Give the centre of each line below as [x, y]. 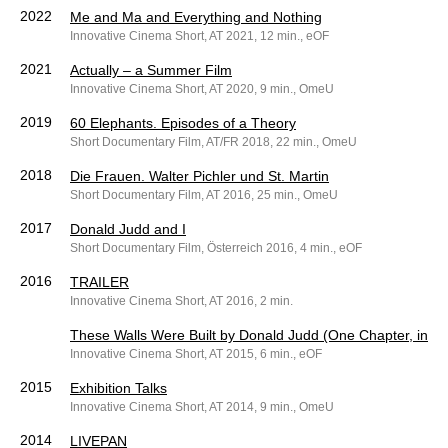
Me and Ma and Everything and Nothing [196, 17]
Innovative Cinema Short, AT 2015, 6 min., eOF [196, 354]
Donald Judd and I [128, 229]
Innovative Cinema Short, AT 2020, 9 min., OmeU [202, 89]
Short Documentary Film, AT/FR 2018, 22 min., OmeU [213, 142]
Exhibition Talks [118, 388]
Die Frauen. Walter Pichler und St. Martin [199, 176]
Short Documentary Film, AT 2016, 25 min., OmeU [204, 195]
